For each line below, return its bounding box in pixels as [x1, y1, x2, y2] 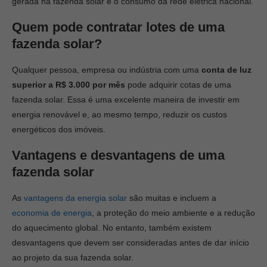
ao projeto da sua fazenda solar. [12, 253, 136, 262]
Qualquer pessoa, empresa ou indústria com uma [12, 65, 201, 74]
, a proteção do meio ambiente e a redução [92, 208, 255, 218]
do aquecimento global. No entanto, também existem [12, 223, 212, 232]
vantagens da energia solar [24, 193, 127, 203]
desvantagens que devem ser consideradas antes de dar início [12, 238, 249, 247]
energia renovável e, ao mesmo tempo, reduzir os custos [12, 110, 227, 119]
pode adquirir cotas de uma [125, 80, 231, 89]
